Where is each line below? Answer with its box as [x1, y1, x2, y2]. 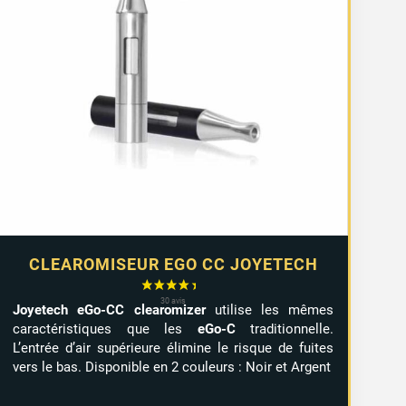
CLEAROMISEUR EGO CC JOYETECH [28, 254, 318, 274]
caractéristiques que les [13, 320, 198, 337]
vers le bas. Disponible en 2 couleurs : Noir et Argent [13, 358, 332, 375]
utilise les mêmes [205, 301, 334, 318]
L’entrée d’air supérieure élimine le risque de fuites [13, 339, 334, 356]
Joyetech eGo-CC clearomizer [13, 301, 206, 318]
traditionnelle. [235, 320, 334, 337]
